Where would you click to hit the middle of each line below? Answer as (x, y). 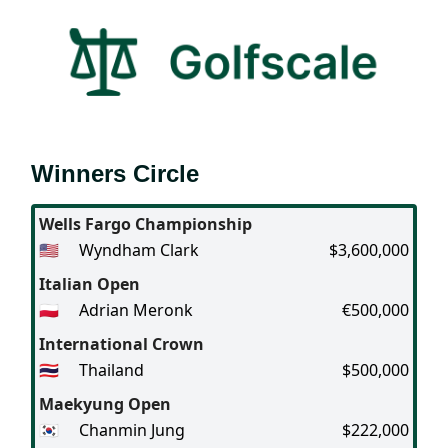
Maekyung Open (105, 403)
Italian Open (89, 283)
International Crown (121, 343)
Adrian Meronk (136, 309)
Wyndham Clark (139, 249)
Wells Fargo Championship (145, 223)
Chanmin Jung (132, 429)
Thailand (111, 369)
